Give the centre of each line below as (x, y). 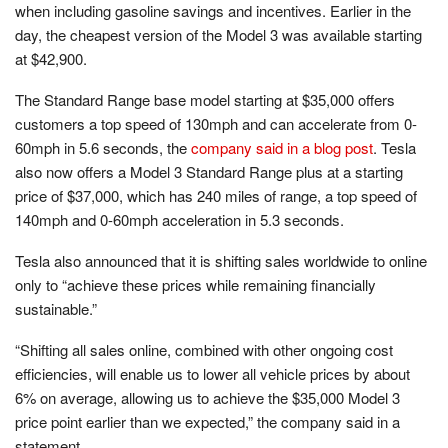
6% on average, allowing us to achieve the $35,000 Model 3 (207, 397)
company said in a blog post (282, 147)
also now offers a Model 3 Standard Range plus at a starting (209, 171)
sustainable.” (56, 308)
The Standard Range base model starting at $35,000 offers (205, 99)
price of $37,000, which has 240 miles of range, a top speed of (216, 195)
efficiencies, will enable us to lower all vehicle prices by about (212, 373)
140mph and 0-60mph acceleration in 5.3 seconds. (179, 219)
